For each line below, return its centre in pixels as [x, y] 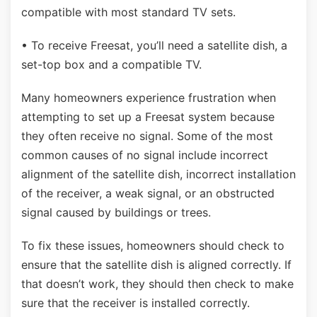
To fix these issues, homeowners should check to [153, 246]
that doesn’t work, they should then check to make [157, 284]
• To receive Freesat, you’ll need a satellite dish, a [154, 45]
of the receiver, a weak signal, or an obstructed [148, 193]
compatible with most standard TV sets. [128, 12]
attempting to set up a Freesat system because [148, 117]
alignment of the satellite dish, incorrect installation [158, 174]
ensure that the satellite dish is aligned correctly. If [156, 265]
